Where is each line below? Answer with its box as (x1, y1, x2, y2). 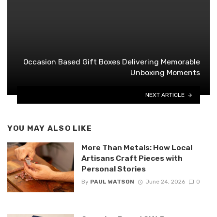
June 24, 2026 (145, 178, 185, 186)
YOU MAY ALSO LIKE (7, 124, 92, 133)
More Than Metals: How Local (81, 142, 192, 152)
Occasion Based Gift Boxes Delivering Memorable (23, 57, 200, 67)
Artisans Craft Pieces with (81, 153, 183, 163)
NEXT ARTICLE (145, 91, 185, 98)
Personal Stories (81, 164, 146, 173)
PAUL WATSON (90, 178, 134, 186)
